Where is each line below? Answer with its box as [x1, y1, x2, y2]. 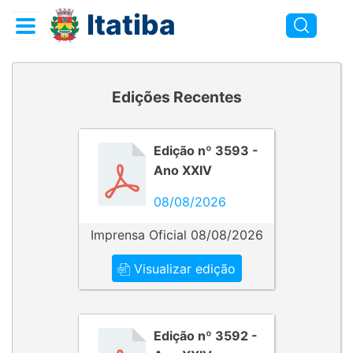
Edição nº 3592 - [154, 328, 258, 344]
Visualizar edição [130, 260, 236, 276]
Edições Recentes [111, 87, 242, 106]
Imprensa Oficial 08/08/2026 [90, 227, 263, 243]
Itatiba [86, 8, 176, 42]
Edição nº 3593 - [154, 143, 258, 158]
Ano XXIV [154, 162, 212, 178]
